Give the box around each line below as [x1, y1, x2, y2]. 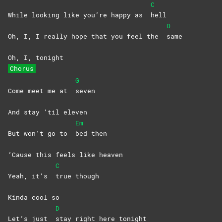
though [75, 171, 99, 181]
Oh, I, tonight [8, 53, 63, 62]
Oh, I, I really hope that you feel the [8, 32, 166, 41]
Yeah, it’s [8, 171, 55, 181]
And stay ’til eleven [8, 108, 87, 117]
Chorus [10, 64, 34, 73]
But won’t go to [8, 129, 75, 138]
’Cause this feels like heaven [8, 150, 123, 160]
